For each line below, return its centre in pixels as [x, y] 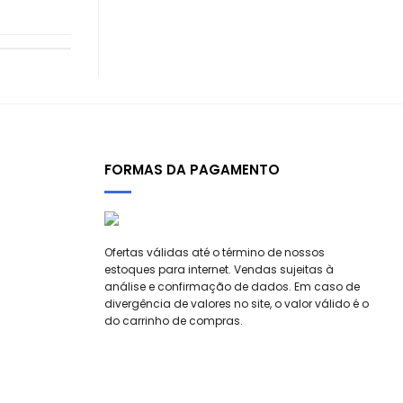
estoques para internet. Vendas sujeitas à [219, 269]
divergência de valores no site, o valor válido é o [237, 303]
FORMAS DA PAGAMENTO [192, 170]
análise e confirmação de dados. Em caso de [232, 286]
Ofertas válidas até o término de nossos [215, 252]
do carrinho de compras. [174, 320]
